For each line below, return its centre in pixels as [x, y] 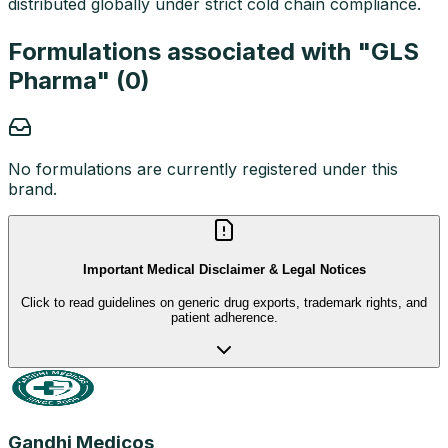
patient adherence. [224, 318]
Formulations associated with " [189, 51]
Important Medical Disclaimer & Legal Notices [224, 270]
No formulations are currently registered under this [203, 168]
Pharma [52, 80]
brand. [32, 188]
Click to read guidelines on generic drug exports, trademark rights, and [224, 303]
